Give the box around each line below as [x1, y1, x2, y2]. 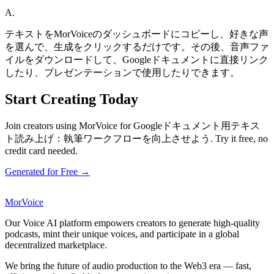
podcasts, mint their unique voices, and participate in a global [5, 229, 239, 240]
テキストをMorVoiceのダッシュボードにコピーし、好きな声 [5, 28, 268, 39]
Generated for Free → [5, 166, 90, 177]
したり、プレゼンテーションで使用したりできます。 [5, 67, 240, 78]
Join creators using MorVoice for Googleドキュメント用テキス [5, 120, 260, 131]
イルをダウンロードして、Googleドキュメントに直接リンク [5, 54, 268, 65]
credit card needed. [5, 146, 78, 157]
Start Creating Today [5, 91, 138, 108]
